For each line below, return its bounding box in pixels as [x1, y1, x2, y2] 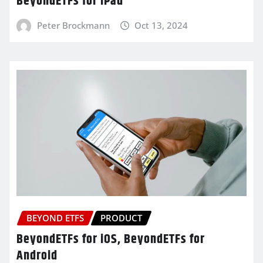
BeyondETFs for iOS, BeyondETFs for [16, 229, 205, 249]
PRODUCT [100, 212, 142, 224]
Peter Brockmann [36, 19, 110, 32]
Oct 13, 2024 [134, 19, 188, 32]
